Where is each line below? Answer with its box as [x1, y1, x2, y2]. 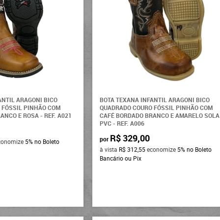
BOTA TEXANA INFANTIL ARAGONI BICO [100, 96, 210, 104]
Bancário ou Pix [100, 154, 142, 163]
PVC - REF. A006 [100, 119, 145, 128]
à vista [100, 145, 119, 154]
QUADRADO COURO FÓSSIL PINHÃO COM [100, 104, 213, 112]
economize [145, 145, 178, 154]
